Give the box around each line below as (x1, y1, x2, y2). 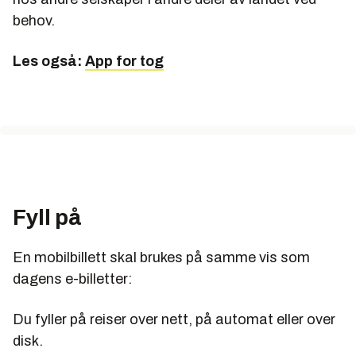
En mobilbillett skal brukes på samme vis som (13, 250, 310, 266)
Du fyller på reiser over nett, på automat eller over (13, 311, 335, 328)
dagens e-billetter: (13, 271, 132, 288)
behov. (13, 13, 55, 29)
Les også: (13, 53, 85, 70)
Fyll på (13, 205, 82, 230)
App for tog (85, 53, 164, 70)
